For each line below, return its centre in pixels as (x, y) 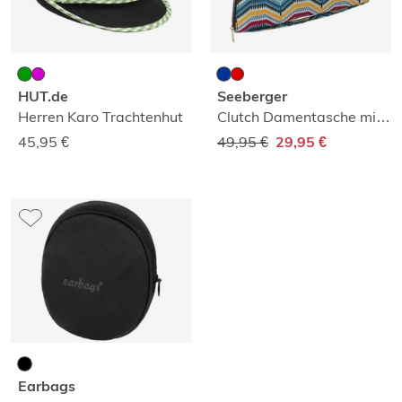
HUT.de (43, 96)
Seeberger (252, 96)
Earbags (47, 387)
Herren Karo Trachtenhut (100, 116)
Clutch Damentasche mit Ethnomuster (383, 116)
